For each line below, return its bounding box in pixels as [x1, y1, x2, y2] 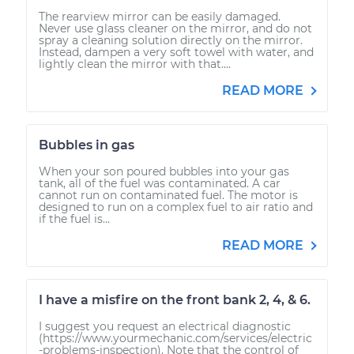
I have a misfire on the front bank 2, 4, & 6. [39, 292, 311, 307]
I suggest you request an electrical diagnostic [39, 318, 291, 333]
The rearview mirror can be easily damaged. [39, 9, 281, 24]
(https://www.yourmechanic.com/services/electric [39, 330, 312, 345]
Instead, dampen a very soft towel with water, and [39, 44, 314, 59]
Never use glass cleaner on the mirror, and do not [39, 21, 312, 36]
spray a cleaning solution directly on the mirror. [39, 32, 303, 47]
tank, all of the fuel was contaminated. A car [39, 175, 281, 190]
